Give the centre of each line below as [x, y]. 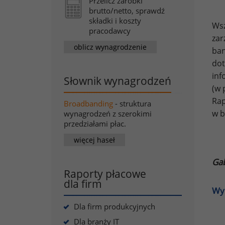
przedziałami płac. [95, 124]
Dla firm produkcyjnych [115, 206]
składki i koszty [115, 21]
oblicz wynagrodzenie [110, 47]
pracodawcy [110, 31]
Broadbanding [88, 103]
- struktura [133, 103]
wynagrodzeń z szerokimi [108, 114]
